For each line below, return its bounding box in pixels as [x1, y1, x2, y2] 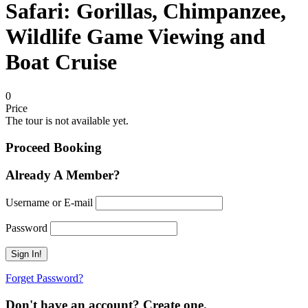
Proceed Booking [5, 140, 102, 155]
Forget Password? [5, 272, 83, 285]
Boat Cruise [5, 49, 117, 75]
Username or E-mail [5, 197, 93, 209]
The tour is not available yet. [5, 114, 129, 126]
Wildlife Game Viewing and [5, 24, 265, 49]
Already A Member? [5, 168, 120, 183]
